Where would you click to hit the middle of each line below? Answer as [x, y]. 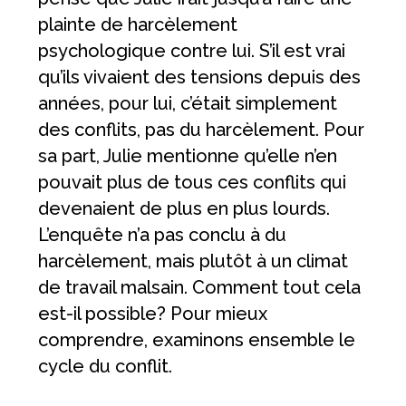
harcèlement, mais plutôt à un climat [193, 261]
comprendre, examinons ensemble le [197, 340]
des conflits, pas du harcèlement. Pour [202, 130]
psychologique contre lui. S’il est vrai [192, 51]
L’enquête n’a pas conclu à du [163, 235]
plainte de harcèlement [138, 25]
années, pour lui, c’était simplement [188, 104]
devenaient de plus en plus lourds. [184, 209]
